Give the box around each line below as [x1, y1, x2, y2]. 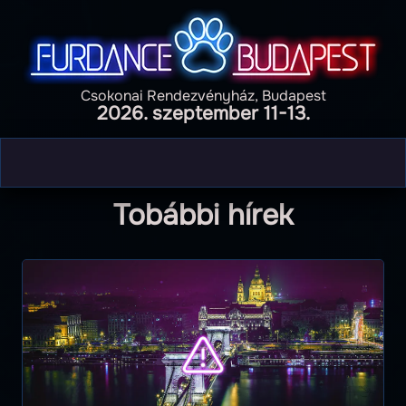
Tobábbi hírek [112, 197, 294, 235]
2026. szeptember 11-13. [96, 101, 310, 125]
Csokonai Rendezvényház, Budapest [80, 86, 326, 105]
